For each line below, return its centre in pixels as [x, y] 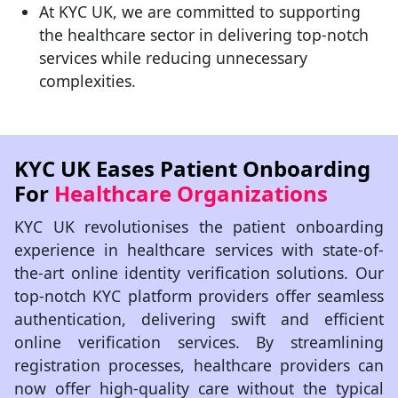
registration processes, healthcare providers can [199, 365]
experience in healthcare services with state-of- [199, 250]
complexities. [88, 81]
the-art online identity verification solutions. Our [199, 273]
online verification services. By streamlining [199, 342]
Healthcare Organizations [191, 193]
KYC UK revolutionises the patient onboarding [199, 227]
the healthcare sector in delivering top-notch [204, 35]
